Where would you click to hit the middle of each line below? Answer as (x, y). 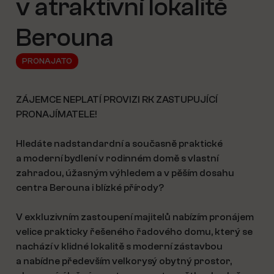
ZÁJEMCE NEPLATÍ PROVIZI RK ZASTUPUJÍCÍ (117, 100)
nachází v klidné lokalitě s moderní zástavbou (119, 246)
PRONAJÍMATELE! (57, 114)
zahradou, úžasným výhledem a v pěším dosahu (125, 173)
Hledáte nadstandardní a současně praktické (119, 144)
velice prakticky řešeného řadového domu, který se (134, 232)
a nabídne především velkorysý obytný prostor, (124, 261)
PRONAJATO (47, 61)
